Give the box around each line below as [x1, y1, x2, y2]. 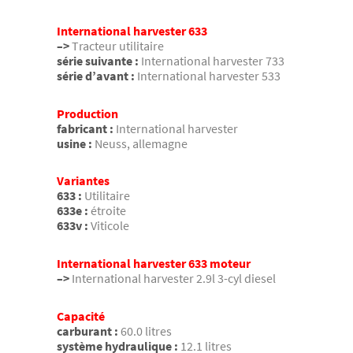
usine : [57, 135, 92, 151]
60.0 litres [121, 322, 172, 339]
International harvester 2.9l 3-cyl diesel [72, 269, 276, 286]
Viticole [91, 217, 129, 234]
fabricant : [57, 120, 113, 136]
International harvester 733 [141, 53, 284, 69]
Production [57, 105, 118, 121]
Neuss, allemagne [95, 135, 188, 151]
